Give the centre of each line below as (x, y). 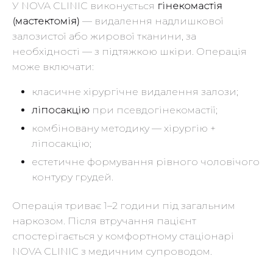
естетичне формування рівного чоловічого (146, 162)
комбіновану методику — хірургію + (124, 129)
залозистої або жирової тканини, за (104, 37)
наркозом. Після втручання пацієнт (104, 221)
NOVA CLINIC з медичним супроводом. (112, 251)
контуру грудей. (73, 177)
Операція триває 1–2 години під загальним (124, 205)
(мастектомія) (46, 21)
